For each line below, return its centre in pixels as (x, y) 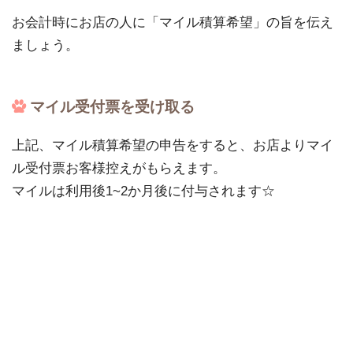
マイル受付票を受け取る (112, 106)
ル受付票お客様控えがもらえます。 (119, 169)
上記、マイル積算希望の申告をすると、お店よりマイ (173, 146)
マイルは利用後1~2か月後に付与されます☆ (143, 191)
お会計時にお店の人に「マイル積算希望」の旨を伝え (173, 23)
